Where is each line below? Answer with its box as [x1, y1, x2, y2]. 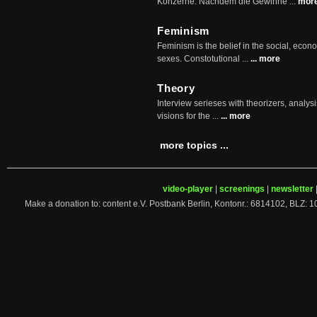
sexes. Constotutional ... [157, 54, 250, 64]
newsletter [271, 184, 313, 194]
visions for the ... [157, 111, 221, 121]
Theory [157, 82, 195, 94]
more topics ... [160, 139, 229, 151]
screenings [219, 184, 265, 194]
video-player [163, 184, 213, 194]
